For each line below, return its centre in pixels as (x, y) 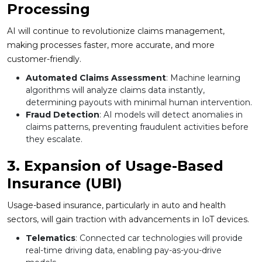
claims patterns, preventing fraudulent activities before (137, 127)
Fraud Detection (63, 115)
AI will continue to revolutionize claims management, (116, 31)
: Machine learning (203, 78)
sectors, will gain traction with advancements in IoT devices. (128, 220)
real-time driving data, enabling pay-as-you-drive (124, 251)
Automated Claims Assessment (96, 78)
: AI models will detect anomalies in (171, 115)
